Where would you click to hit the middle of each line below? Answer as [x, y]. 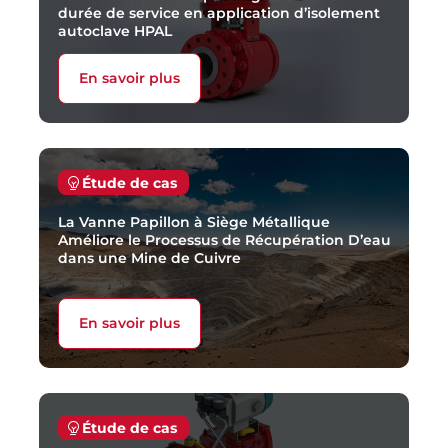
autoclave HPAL [114, 30]
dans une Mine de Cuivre [149, 257]
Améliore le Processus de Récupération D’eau [224, 239]
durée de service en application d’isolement [218, 12]
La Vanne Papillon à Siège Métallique [193, 221]
